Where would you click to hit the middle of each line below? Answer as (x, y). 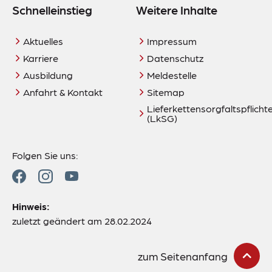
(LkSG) (162, 117)
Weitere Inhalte (177, 9)
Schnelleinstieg (52, 9)
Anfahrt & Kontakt (63, 91)
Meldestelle (172, 74)
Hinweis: (31, 206)
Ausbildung (48, 74)
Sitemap (166, 91)
